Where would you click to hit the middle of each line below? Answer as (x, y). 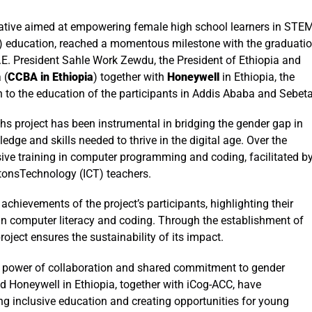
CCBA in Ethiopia (50, 77)
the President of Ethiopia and (230, 60)
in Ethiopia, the (257, 77)
